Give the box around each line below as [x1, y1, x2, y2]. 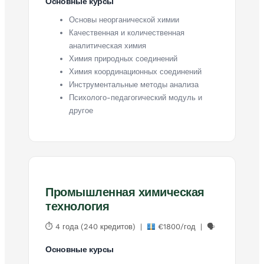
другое [69, 105, 93, 115]
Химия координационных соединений [69, 67, 202, 76]
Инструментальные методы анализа [69, 80, 199, 89]
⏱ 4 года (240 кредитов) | [45, 222, 147, 231]
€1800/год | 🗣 [155, 222, 215, 231]
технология [45, 199, 109, 213]
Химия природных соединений [69, 54, 177, 63]
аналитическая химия [69, 41, 146, 50]
